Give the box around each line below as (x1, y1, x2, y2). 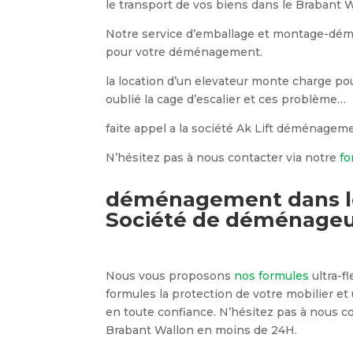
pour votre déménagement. (106, 45, 263, 59)
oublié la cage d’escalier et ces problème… (106, 92, 347, 106)
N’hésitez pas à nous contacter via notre (106, 150, 340, 165)
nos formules (234, 269, 310, 283)
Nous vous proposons (106, 269, 235, 283)
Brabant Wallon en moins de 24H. (106, 323, 298, 337)
